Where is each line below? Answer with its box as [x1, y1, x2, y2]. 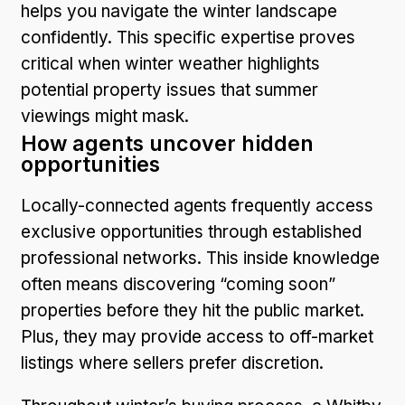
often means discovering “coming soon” [21, 273, 335, 295]
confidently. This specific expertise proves [21, 26, 355, 48]
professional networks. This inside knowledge [21, 247, 380, 268]
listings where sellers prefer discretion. [21, 352, 324, 373]
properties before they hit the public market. [21, 299, 364, 321]
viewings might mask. [21, 105, 189, 127]
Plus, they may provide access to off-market [21, 325, 373, 347]
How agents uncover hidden [21, 130, 314, 156]
